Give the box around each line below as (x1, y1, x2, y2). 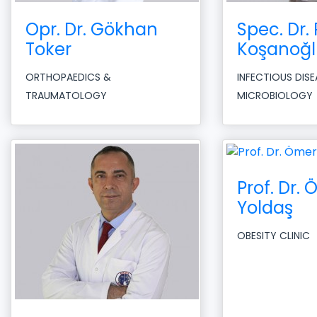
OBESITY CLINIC (236, 229, 310, 243)
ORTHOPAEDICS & (25, 70, 111, 85)
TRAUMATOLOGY (25, 88, 107, 103)
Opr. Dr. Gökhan (25, 18, 158, 42)
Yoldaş (236, 196, 293, 220)
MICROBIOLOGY (236, 88, 313, 103)
